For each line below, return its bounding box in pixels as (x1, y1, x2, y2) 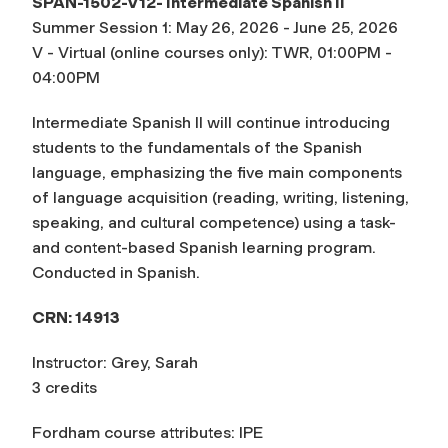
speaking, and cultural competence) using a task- (32, 212, 396, 232)
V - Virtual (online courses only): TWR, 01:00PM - (32, 42, 392, 62)
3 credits (32, 377, 97, 397)
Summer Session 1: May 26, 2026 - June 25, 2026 (32, 17, 398, 37)
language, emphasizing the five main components (32, 162, 402, 182)
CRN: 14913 (32, 307, 120, 327)
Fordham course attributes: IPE (32, 422, 263, 442)
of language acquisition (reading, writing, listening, (32, 187, 409, 207)
